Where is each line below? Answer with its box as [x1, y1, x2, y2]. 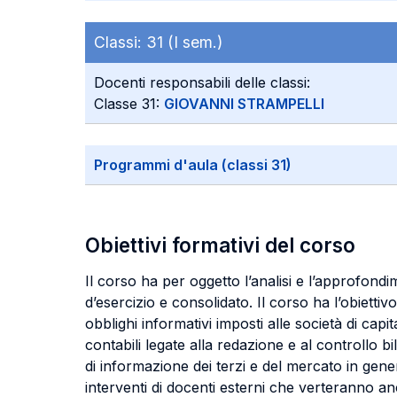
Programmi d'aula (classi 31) [94, 156, 292, 174]
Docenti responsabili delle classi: [94, 74, 310, 91]
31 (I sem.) [146, 33, 222, 51]
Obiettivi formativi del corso [85, 233, 355, 257]
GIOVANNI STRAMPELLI [164, 95, 324, 113]
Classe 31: [94, 95, 164, 113]
